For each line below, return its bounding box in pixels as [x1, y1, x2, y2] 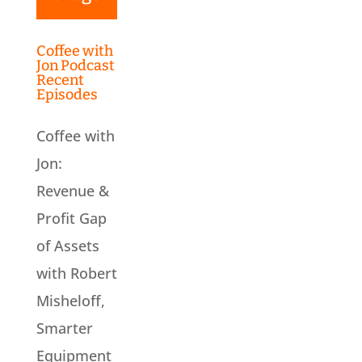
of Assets [36, 236, 99, 256]
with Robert [36, 263, 117, 284]
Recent [36, 71, 84, 90]
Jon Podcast [36, 57, 115, 75]
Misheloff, [36, 291, 105, 311]
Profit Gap [36, 208, 107, 229]
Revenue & [36, 181, 109, 201]
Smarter [36, 318, 93, 339]
